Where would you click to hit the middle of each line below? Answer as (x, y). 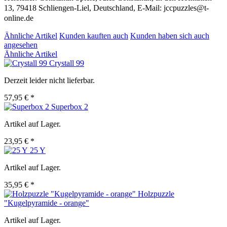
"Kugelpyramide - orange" (47, 203)
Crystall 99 (67, 63)
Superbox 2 (70, 107)
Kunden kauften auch (94, 36)
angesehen (21, 45)
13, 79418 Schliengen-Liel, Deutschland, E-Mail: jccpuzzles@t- (106, 8)
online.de (19, 18)
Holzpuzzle (156, 194)
